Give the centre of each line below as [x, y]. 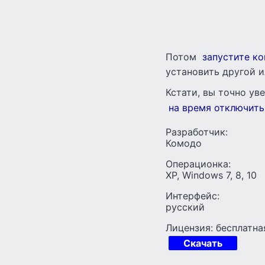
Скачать [203, 243]
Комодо [184, 143]
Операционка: [198, 164]
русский [185, 207]
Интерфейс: [193, 195]
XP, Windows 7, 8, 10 [211, 175]
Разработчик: [197, 132]
